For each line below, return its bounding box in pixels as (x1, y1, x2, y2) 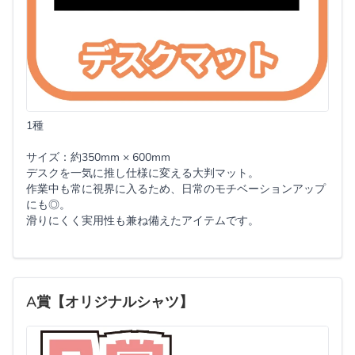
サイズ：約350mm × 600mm (26, 150, 170, 166)
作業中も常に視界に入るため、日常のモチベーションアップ (26, 181, 326, 197)
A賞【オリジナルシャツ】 (26, 292, 193, 312)
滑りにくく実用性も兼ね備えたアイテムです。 (26, 213, 259, 229)
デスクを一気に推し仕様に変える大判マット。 (26, 166, 259, 181)
